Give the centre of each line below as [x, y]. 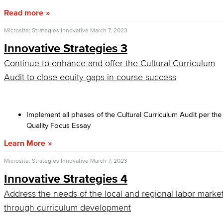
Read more [24, 12]
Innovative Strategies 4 [66, 178]
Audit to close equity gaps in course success [90, 77]
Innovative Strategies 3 [66, 48]
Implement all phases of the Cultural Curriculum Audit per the [124, 114]
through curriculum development [67, 208]
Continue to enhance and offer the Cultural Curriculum [110, 63]
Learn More [25, 143]
